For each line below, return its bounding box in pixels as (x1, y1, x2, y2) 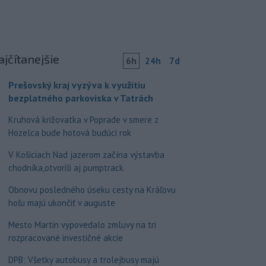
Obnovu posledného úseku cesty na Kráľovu (8, 184, 176, 195)
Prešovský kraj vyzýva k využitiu (8, 79, 145, 91)
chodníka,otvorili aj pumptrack (8, 162, 123, 173)
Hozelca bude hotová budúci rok (8, 127, 131, 138)
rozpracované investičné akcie (8, 232, 123, 243)
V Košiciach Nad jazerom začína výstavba (8, 149, 164, 160)
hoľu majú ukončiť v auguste (8, 197, 115, 208)
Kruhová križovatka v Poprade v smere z (8, 114, 159, 125)
